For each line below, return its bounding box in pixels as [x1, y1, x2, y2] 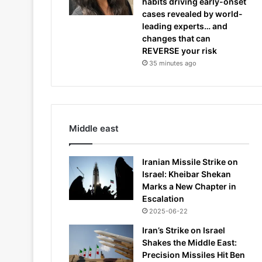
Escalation [142, 194, 184, 204]
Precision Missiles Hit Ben [142, 250, 245, 260]
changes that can [142, 33, 211, 43]
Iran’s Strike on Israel [142, 225, 225, 235]
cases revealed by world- [142, 9, 243, 19]
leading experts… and [142, 21, 227, 31]
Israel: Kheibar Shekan [142, 169, 231, 179]
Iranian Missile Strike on [142, 157, 238, 167]
